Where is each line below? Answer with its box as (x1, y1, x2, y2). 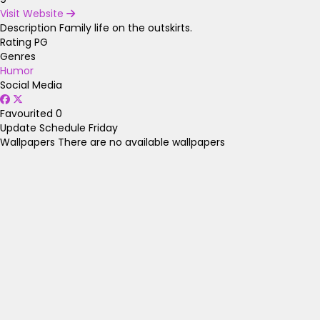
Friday (89, 120, 118, 135)
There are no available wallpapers (58, 134, 225, 149)
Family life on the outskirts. (59, 20, 192, 35)
